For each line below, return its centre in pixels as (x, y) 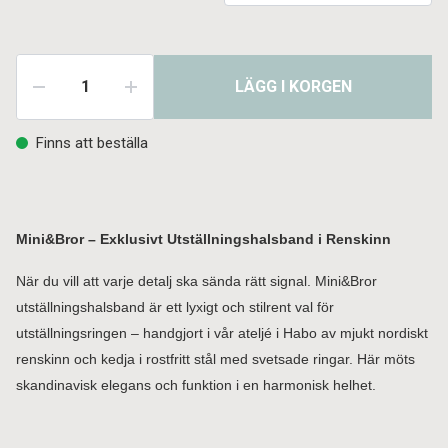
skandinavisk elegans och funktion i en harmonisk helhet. (196, 385)
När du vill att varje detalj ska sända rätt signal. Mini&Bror (196, 281)
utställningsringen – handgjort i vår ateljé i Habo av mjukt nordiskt (222, 333)
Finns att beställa (92, 143)
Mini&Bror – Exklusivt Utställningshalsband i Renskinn (203, 239)
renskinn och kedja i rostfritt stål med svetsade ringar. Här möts (215, 359)
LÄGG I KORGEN (293, 86)
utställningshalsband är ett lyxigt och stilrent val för (175, 307)
